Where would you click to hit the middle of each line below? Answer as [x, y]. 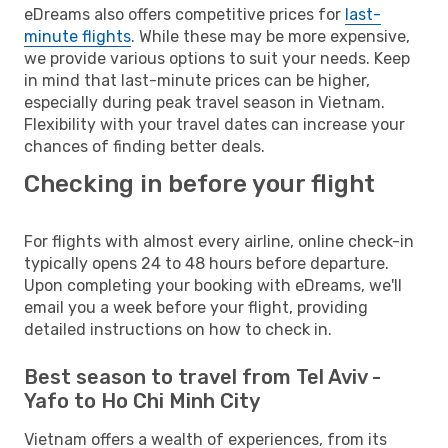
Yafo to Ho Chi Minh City [142, 400]
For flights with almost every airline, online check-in [219, 241]
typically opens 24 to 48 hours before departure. [206, 263]
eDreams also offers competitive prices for [184, 14]
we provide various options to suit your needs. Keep [217, 58]
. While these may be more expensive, [270, 36]
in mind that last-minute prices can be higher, [197, 80]
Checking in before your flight [199, 183]
